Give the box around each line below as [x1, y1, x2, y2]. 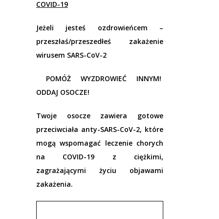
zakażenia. [36, 179, 73, 189]
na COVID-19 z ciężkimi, [36, 152, 163, 162]
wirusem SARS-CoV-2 [36, 50, 107, 60]
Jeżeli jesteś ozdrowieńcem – [36, 23, 163, 33]
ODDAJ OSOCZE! [36, 88, 89, 97]
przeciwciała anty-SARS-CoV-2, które [36, 125, 163, 134]
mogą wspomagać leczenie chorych [36, 138, 163, 148]
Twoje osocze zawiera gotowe [36, 111, 163, 121]
